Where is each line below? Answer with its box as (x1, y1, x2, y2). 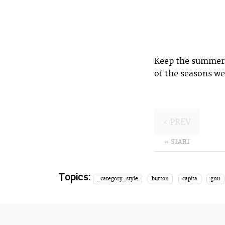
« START (164, 138, 190, 146)
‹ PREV (163, 117, 191, 128)
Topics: (59, 170, 91, 184)
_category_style (97, 176, 139, 182)
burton (151, 176, 169, 182)
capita (182, 176, 197, 182)
